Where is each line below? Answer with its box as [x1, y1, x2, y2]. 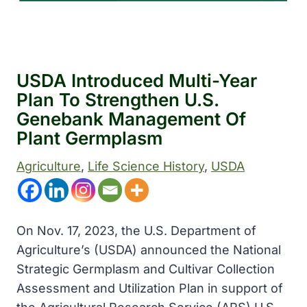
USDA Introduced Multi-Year [16, 70, 257, 91]
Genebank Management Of [16, 108, 246, 130]
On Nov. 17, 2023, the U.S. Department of [16, 223, 256, 238]
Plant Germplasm [16, 127, 162, 149]
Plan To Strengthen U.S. [16, 89, 219, 110]
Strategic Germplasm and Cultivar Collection [16, 262, 275, 276]
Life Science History [88, 159, 204, 173]
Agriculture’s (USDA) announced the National [16, 243, 281, 257]
